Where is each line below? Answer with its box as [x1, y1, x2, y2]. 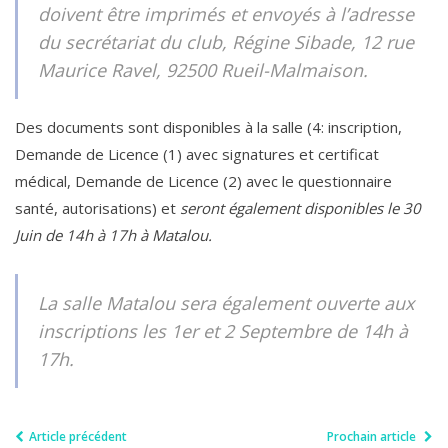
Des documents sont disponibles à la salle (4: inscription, [15, 117, 402, 138]
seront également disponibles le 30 [176, 198, 421, 219]
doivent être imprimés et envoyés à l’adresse [38, 2, 414, 27]
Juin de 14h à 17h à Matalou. [15, 225, 212, 246]
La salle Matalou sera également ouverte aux [38, 291, 414, 316]
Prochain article [327, 428, 419, 446]
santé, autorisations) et [15, 198, 176, 219]
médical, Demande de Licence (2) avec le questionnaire [15, 171, 392, 192]
